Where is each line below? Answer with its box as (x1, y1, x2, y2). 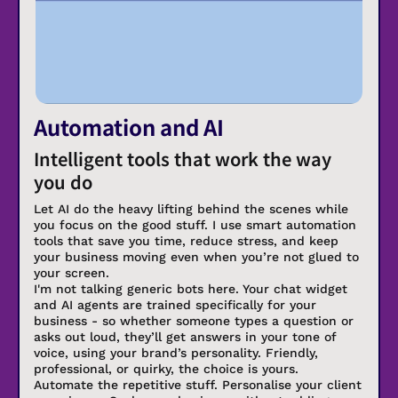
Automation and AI (34, 111, 224, 143)
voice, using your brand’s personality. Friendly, (34, 346, 318, 361)
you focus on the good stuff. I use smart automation (34, 218, 356, 233)
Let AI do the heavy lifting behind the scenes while (34, 202, 348, 217)
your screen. (34, 266, 109, 281)
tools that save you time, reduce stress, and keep (34, 234, 338, 249)
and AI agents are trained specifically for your (34, 298, 316, 313)
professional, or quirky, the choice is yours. (34, 362, 298, 377)
